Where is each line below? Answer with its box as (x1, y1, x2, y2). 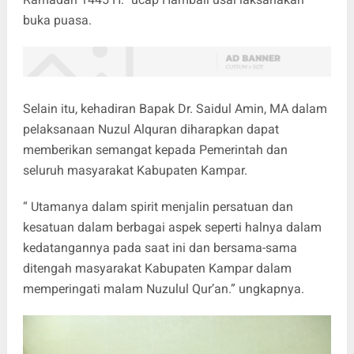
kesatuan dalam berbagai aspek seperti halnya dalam (22, 219, 322, 235)
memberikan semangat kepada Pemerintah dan (22, 141, 288, 157)
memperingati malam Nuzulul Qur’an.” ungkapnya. (22, 281, 304, 296)
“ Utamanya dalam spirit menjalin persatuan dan (22, 198, 293, 214)
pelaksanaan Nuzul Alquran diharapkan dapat (22, 121, 279, 137)
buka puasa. (22, 12, 92, 28)
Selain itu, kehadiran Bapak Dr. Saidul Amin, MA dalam (22, 100, 327, 116)
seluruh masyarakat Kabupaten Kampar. (22, 162, 250, 178)
